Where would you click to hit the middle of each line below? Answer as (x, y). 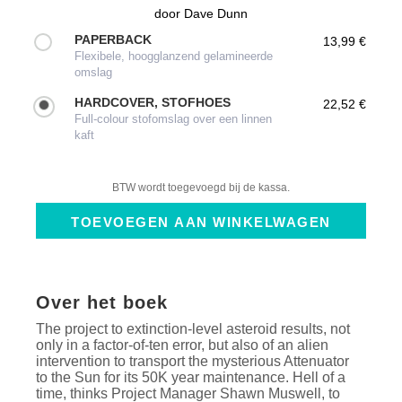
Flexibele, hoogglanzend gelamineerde (174, 56)
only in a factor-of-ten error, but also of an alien (183, 345)
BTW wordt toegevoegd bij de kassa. (201, 187)
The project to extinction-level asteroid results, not (193, 328)
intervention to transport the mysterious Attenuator (193, 361)
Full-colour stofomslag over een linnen (174, 119)
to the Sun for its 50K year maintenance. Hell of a (191, 377)
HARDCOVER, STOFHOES (153, 102)
